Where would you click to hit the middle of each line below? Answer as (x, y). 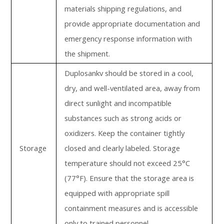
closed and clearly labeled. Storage (122, 148)
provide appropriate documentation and (132, 23)
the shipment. (87, 53)
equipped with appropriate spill (117, 193)
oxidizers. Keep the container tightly (125, 133)
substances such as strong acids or (123, 118)
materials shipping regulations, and (123, 8)
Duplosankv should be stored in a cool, (129, 73)
